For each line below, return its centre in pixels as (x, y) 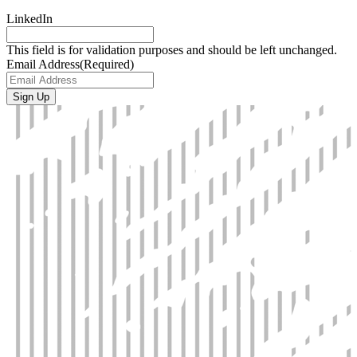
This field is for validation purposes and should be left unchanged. (172, 49)
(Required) (107, 64)
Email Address (43, 64)
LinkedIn (29, 18)
